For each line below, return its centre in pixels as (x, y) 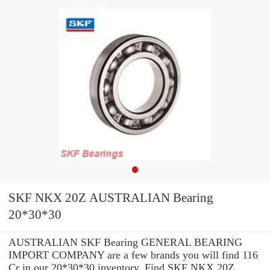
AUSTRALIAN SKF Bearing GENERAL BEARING (125, 242)
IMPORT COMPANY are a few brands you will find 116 (133, 255)
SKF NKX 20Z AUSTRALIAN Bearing (91, 198)
